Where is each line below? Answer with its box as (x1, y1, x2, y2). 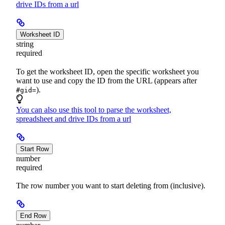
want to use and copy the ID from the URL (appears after (16, 76, 197, 85)
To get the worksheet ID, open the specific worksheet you (16, 67, 199, 76)
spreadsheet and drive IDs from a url (16, 114, 131, 123)
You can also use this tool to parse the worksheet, (16, 105, 171, 114)
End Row (20, 211, 46, 219)
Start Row (20, 145, 49, 153)
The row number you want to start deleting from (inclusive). (16, 181, 205, 190)
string (16, 40, 34, 49)
